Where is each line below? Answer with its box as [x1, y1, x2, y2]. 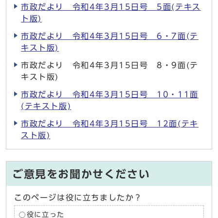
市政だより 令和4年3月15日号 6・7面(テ [21, 32, 199, 40]
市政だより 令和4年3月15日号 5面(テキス [21, 3, 201, 11]
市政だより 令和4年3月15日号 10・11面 [21, 91, 199, 98]
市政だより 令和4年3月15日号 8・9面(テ [21, 61, 199, 69]
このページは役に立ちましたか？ [14, 194, 143, 201]
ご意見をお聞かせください [12, 169, 150, 180]
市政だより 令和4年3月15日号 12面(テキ [21, 120, 199, 127]
